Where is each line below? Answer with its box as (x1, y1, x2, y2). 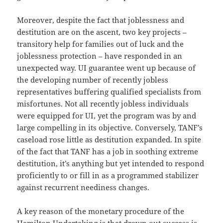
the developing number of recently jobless (17, 74, 169, 85)
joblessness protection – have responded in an (17, 50, 183, 61)
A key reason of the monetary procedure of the (17, 206, 185, 216)
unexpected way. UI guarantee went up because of (17, 62, 196, 73)
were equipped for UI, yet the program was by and (17, 110, 197, 120)
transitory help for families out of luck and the (17, 38, 184, 49)
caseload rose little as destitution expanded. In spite (17, 134, 202, 144)
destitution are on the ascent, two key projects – (17, 26, 187, 37)
